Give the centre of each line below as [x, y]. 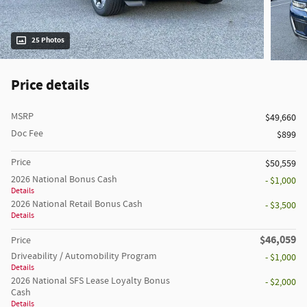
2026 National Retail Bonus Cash [77, 205]
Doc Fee [27, 134]
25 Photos [48, 41]
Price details [50, 86]
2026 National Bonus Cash [64, 180]
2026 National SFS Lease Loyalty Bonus [90, 281]
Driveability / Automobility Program [84, 257]
